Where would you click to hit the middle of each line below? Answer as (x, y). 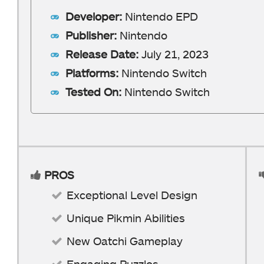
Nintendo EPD (161, 16)
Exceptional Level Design (132, 194)
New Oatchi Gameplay (125, 240)
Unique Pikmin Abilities (126, 217)
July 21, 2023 (175, 54)
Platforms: (92, 73)
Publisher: (93, 35)
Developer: (95, 16)
